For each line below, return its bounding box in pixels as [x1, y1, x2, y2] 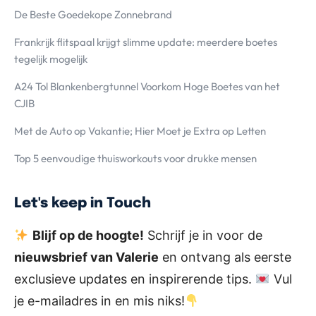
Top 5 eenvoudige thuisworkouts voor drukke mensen [14, 152, 257, 166]
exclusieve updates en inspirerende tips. [14, 272, 255, 287]
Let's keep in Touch [14, 196, 151, 212]
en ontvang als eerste [159, 250, 291, 265]
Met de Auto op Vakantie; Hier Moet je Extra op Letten [14, 124, 266, 138]
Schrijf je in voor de [143, 228, 262, 243]
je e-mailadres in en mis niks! [14, 293, 185, 309]
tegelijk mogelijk [14, 52, 87, 66]
